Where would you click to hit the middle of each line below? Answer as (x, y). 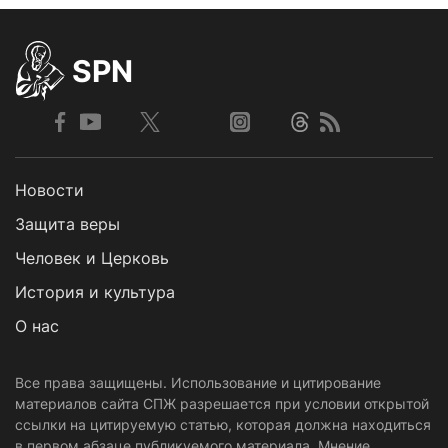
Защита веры (67, 224)
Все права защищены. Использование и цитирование (198, 383)
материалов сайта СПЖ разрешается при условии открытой (222, 404)
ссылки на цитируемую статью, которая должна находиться (223, 425)
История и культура (95, 292)
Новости (49, 190)
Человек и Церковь (92, 258)
